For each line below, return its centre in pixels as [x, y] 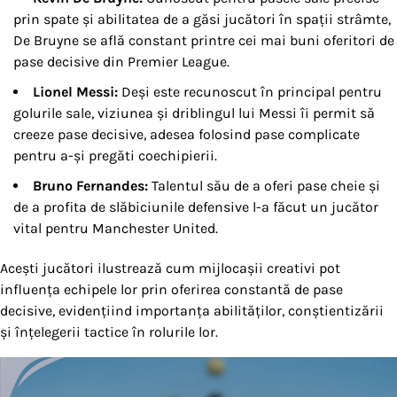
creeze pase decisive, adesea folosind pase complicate [187, 135]
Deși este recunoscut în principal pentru [250, 92]
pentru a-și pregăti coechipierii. [115, 156]
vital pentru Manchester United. [116, 229]
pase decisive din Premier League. [121, 62]
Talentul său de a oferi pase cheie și [264, 186]
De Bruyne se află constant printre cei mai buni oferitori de [204, 41]
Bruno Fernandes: [90, 186]
